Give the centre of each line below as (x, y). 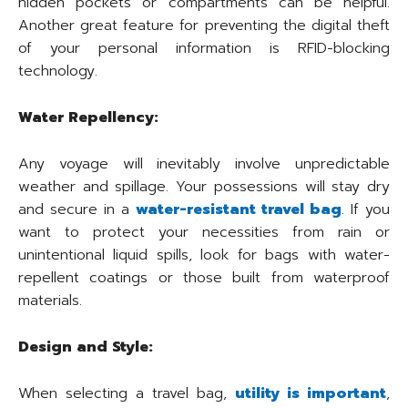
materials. (50, 301)
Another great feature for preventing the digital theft (204, 26)
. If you (366, 210)
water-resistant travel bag (239, 210)
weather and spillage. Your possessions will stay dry (204, 187)
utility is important (311, 394)
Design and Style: (86, 347)
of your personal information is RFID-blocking (204, 49)
